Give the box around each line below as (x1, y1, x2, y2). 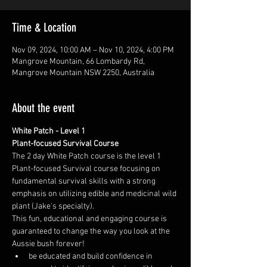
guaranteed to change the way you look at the (12, 226, 172, 237)
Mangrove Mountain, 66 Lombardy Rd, (12, 57, 145, 67)
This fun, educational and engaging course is (12, 214, 169, 224)
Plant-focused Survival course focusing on (12, 164, 162, 174)
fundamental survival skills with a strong (12, 176, 157, 187)
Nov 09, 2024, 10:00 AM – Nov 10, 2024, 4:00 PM (12, 45, 174, 55)
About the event (12, 101, 74, 115)
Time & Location (12, 20, 76, 35)
